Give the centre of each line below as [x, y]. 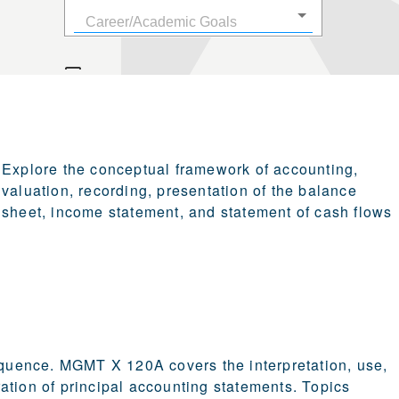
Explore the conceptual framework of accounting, [180, 169]
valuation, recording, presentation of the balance [179, 191]
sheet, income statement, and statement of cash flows [197, 212]
